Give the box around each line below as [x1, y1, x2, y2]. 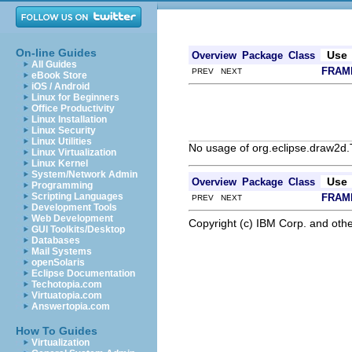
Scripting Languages [31, 191, 123, 202]
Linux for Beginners [31, 92, 119, 103]
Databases [31, 235, 80, 246]
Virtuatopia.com [31, 290, 102, 301]
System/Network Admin [31, 169, 137, 180]
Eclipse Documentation [31, 268, 135, 279]
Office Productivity [31, 103, 115, 114]
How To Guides [16, 324, 97, 337]
